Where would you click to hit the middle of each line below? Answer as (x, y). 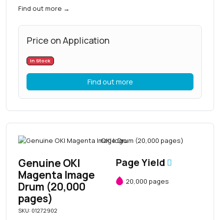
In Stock (40, 61)
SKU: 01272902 (38, 211)
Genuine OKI (49, 163)
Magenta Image (56, 175)
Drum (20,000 (52, 187)
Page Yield (141, 163)
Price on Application (68, 41)
